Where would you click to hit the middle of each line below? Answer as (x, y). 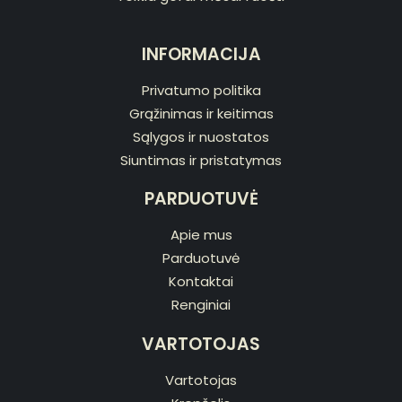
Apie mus (201, 235)
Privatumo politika (201, 90)
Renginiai (201, 305)
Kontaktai (201, 282)
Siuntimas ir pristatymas (201, 160)
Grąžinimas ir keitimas (201, 113)
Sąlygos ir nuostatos (201, 136)
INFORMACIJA (201, 54)
